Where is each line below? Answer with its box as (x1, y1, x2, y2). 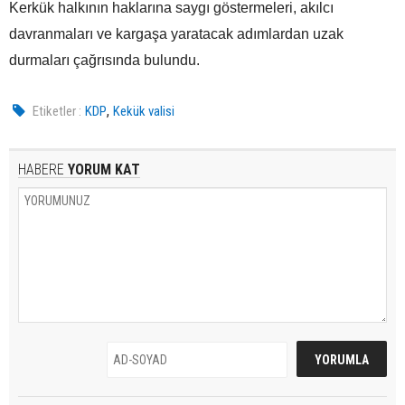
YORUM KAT (64, 160, 140, 178)
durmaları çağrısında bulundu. (9, 52, 200, 68)
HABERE (18, 160, 64, 178)
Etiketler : (33, 102, 82, 119)
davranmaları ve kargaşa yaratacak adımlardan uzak (9, 25, 344, 42)
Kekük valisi (113, 102, 175, 119)
